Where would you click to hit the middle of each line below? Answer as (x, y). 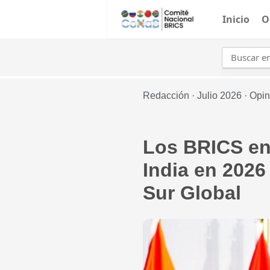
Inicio (236, 19)
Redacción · (170, 95)
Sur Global (192, 193)
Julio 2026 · (223, 95)
